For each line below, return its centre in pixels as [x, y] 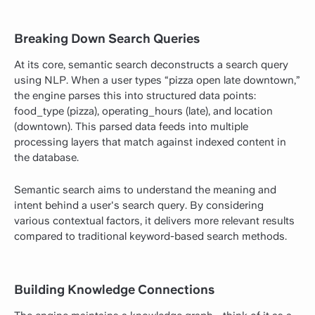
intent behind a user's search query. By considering [139, 205]
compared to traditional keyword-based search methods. [150, 236]
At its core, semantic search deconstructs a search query [151, 64]
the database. [46, 157]
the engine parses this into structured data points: [135, 95]
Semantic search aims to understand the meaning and [145, 189]
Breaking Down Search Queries [107, 38]
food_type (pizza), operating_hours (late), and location [143, 111]
